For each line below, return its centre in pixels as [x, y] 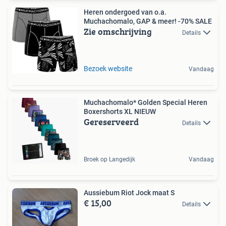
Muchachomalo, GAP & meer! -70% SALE [148, 21]
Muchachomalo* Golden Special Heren [146, 102]
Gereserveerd [111, 122]
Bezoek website [108, 68]
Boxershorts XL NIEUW [120, 111]
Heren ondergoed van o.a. [125, 12]
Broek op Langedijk [109, 159]
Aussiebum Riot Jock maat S [129, 192]
